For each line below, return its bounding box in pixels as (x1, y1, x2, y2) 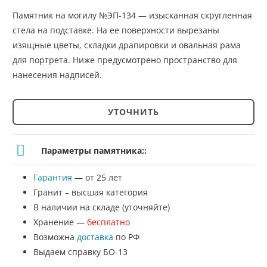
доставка (77, 231, 113, 243)
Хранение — (33, 216, 87, 228)
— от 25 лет (72, 171, 122, 183)
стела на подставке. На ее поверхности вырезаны (13, 24, 219, 36)
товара (12, 136, 41, 148)
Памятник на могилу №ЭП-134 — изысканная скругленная (13, 9, 252, 21)
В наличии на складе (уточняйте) (33, 201, 170, 213)
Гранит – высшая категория (33, 186, 148, 198)
